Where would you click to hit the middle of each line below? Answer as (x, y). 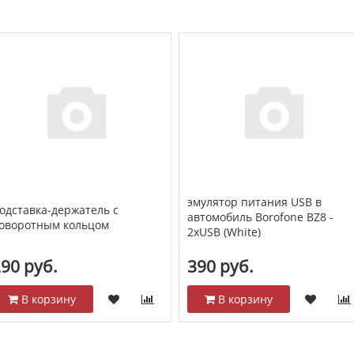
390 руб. (221, 267)
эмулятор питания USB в (255, 202)
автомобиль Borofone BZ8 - (261, 217)
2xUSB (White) (224, 232)
